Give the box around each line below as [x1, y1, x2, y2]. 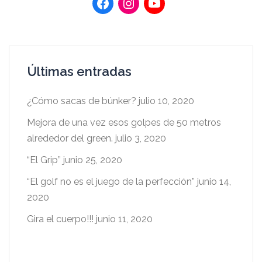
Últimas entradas [27, 63, 132, 79]
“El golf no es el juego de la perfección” [27, 175, 195, 187]
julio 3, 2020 [115, 132, 166, 144]
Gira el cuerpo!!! [27, 213, 94, 225]
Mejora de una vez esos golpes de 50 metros [27, 116, 221, 128]
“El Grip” [27, 154, 61, 166]
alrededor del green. [27, 132, 113, 144]
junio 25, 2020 [63, 154, 122, 166]
